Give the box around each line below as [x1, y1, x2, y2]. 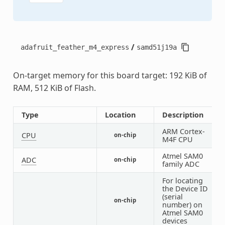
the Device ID [162, 183, 208, 193]
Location [104, 109, 136, 120]
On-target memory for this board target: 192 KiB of [13, 69, 207, 81]
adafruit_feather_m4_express [20, 43, 129, 51]
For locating [162, 175, 203, 185]
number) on [162, 199, 202, 209]
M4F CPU [162, 134, 193, 144]
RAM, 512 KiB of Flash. [13, 82, 96, 93]
